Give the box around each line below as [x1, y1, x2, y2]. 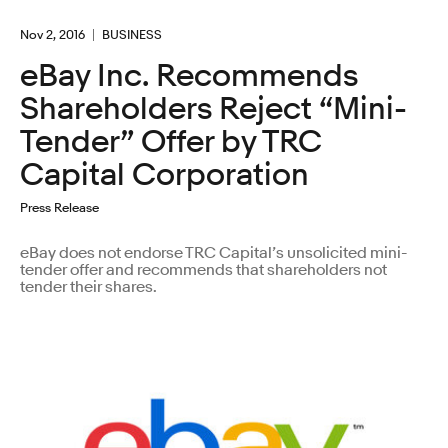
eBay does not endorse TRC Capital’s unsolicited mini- [20, 242, 408, 263]
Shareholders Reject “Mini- [20, 90, 407, 127]
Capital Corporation [20, 156, 309, 193]
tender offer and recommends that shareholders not [20, 259, 387, 280]
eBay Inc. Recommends [20, 57, 358, 94]
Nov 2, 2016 [20, 26, 85, 42]
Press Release [20, 198, 99, 215]
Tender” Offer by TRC [20, 123, 322, 160]
